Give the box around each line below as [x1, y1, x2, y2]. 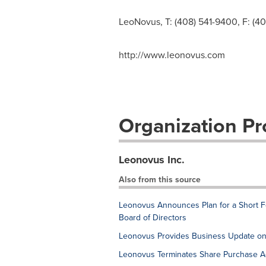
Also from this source [118, 173, 201, 185]
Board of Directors [118, 211, 186, 223]
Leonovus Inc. [118, 152, 185, 167]
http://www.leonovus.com [118, 48, 225, 61]
